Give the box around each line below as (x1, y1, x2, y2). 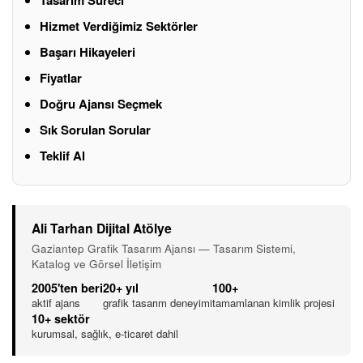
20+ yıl (103, 279, 139, 296)
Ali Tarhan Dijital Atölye (32, 218, 172, 237)
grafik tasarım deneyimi (103, 294, 212, 310)
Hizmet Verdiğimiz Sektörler (40, 16, 198, 35)
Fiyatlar (40, 68, 82, 87)
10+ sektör (32, 310, 90, 327)
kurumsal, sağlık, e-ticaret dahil (32, 325, 178, 341)
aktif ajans (32, 294, 80, 310)
